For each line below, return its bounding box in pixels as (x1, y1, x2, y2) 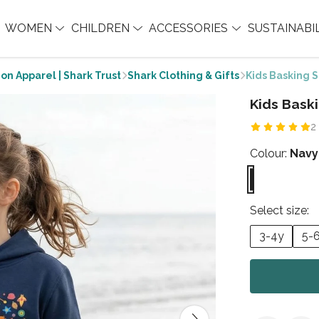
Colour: (250, 147, 290, 160)
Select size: (250, 204, 309, 217)
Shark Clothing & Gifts (127, 70, 239, 81)
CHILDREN (70, 21, 132, 35)
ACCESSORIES (149, 21, 231, 35)
